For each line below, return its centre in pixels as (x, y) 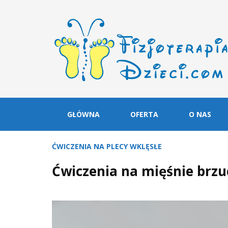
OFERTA (144, 114)
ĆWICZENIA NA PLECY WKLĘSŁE (107, 146)
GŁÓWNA (83, 114)
